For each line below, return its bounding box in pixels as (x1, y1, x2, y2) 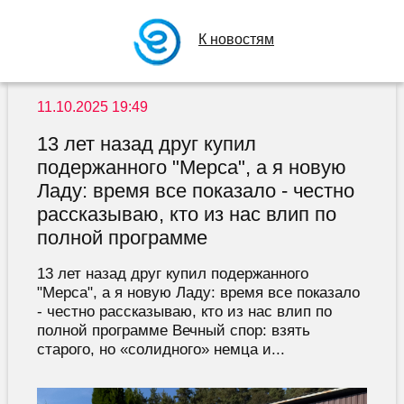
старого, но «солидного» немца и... (36, 340, 285, 359)
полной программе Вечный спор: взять (36, 321, 310, 340)
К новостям (198, 32, 274, 47)
